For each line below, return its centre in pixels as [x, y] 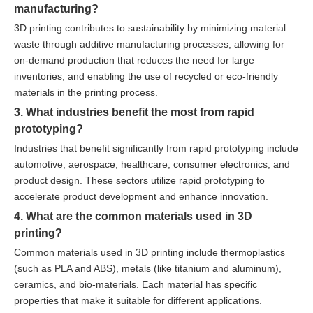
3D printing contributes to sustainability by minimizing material [150, 28]
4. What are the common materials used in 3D [133, 216]
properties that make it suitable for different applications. [138, 300]
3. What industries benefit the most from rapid [134, 111]
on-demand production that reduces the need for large [134, 60]
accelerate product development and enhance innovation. [141, 196]
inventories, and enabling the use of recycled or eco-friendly [146, 76]
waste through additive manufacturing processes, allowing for [149, 44]
